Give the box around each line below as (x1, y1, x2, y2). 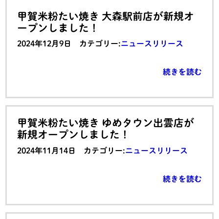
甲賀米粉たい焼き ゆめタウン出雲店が (17, 118, 195, 128)
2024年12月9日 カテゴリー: (17, 40, 121, 48)
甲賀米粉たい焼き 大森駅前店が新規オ (17, 11, 195, 22)
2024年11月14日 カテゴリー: (17, 146, 126, 154)
